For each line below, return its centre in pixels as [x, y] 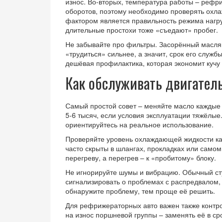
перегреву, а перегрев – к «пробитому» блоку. [141, 158]
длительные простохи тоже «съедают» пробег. [142, 30]
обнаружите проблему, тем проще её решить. [140, 191]
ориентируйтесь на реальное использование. [139, 124]
